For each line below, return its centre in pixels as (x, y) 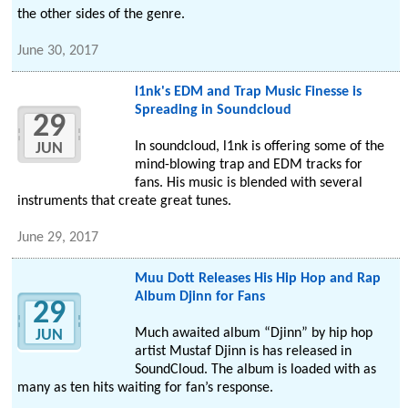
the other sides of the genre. (102, 15)
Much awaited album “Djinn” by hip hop (253, 334)
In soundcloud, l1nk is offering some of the (259, 147)
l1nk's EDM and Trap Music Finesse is (248, 92)
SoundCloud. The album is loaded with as (255, 370)
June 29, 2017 (58, 238)
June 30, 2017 (58, 51)
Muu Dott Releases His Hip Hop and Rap (257, 279)
